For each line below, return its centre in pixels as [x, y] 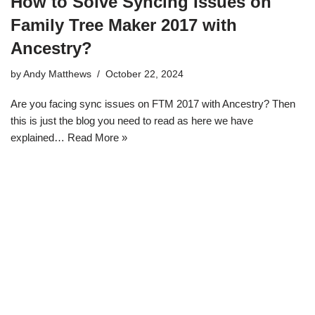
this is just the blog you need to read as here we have [132, 121]
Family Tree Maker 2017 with [124, 25]
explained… [39, 138]
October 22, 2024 [144, 75]
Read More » [97, 138]
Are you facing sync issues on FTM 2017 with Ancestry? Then [153, 104]
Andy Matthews [57, 75]
